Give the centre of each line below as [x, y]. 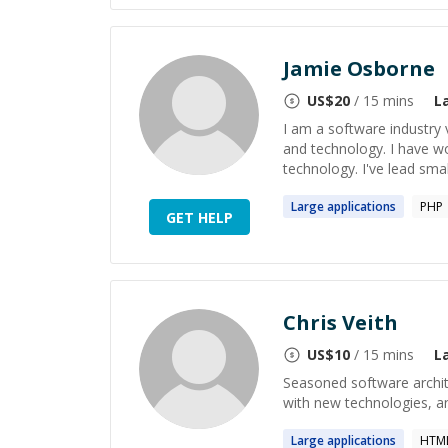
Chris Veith [340, 322]
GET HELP [199, 217]
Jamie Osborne [359, 68]
